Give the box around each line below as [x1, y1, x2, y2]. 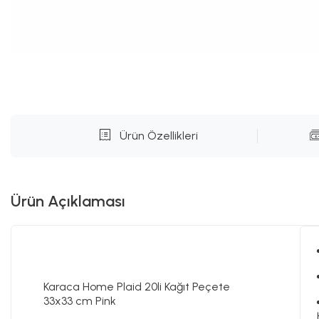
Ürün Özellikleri [119, 129, 198, 142]
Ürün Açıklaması [11, 192, 125, 211]
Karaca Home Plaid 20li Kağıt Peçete [43, 280, 230, 293]
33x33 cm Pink [43, 294, 116, 308]
